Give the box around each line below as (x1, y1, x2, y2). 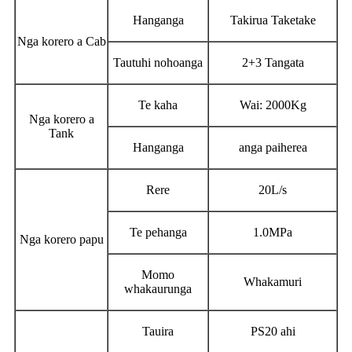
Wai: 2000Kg (239, 97, 306, 112)
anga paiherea (238, 140, 307, 154)
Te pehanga (129, 225, 187, 239)
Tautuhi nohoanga (113, 55, 203, 69)
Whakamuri (244, 274, 302, 288)
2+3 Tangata (241, 55, 304, 69)
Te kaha (138, 97, 178, 112)
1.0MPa (253, 225, 292, 239)
